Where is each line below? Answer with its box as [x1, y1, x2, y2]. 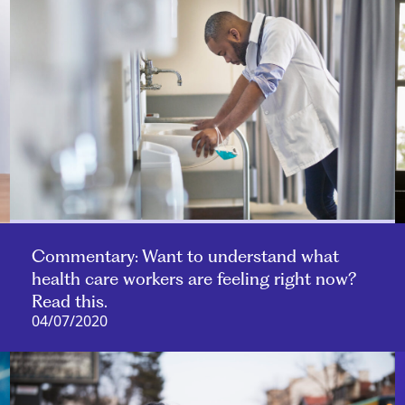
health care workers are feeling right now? [31, 268, 356, 290]
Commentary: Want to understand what [31, 246, 339, 268]
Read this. [31, 291, 108, 313]
